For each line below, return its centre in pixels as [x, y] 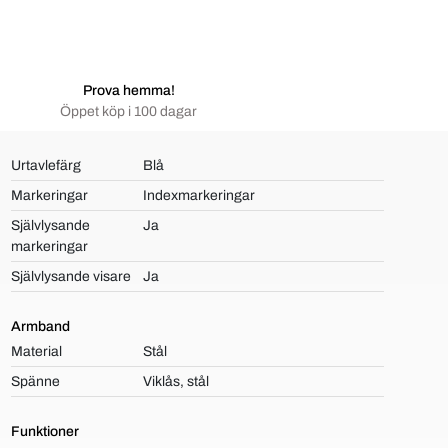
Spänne [35, 381]
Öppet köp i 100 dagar [128, 111]
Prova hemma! [128, 90]
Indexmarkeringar [199, 195]
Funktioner [44, 431]
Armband [40, 326]
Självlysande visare [70, 276]
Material [36, 351]
